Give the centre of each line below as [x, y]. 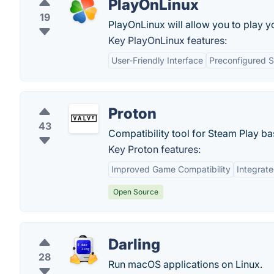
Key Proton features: [154, 149]
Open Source [136, 192]
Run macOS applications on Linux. [185, 264]
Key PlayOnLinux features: [168, 40]
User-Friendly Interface [157, 60]
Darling [134, 244]
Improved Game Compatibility [171, 169]
